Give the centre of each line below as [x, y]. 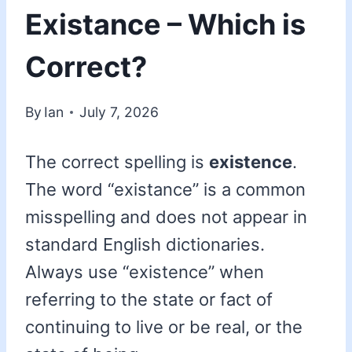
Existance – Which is [165, 24]
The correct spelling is [117, 162]
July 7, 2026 [119, 112]
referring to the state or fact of [149, 300]
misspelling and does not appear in [166, 217]
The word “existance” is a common [165, 190]
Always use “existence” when [145, 272]
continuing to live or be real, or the [164, 327]
